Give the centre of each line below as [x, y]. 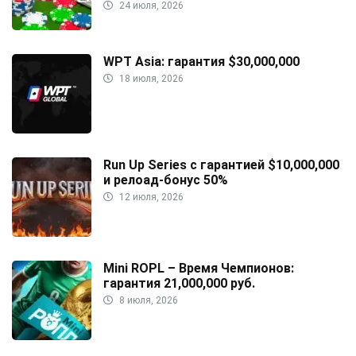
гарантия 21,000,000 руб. [179, 284]
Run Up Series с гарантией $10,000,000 [221, 165]
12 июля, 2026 [150, 197]
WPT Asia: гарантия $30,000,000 [201, 62]
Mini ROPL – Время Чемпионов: [199, 269]
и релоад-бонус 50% [166, 180]
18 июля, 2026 [150, 79]
